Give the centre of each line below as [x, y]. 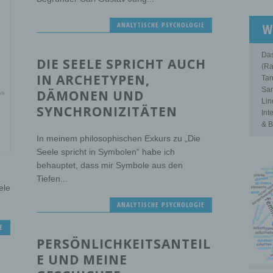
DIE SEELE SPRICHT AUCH [122, 64]
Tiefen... [52, 178]
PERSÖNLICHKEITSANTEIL [124, 244]
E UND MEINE [82, 260]
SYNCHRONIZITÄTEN [107, 111]
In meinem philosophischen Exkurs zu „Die [119, 138]
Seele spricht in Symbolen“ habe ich [106, 151]
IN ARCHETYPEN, [94, 80]
